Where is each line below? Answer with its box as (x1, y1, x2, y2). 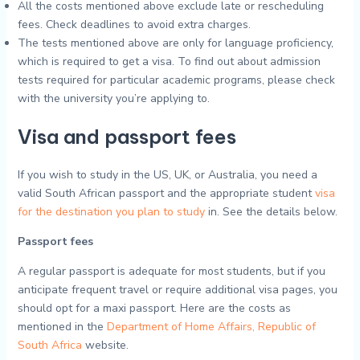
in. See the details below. (204, 204, 337, 219)
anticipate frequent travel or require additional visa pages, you (17, 282, 337, 297)
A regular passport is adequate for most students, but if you (17, 264, 325, 279)
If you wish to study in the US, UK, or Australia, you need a (17, 167, 317, 182)
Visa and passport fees (17, 125, 236, 149)
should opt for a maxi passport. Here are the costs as (17, 301, 291, 316)
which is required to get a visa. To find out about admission (17, 54, 321, 69)
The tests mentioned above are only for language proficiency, (17, 35, 333, 51)
